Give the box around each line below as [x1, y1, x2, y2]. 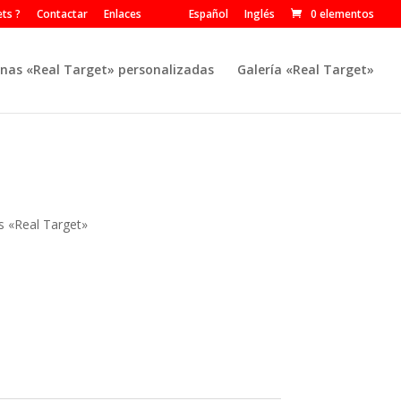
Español [189, 6, 228, 21]
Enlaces [104, 6, 141, 21]
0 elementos [311, 6, 374, 21]
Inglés [244, 6, 275, 21]
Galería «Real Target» [237, 61, 374, 78]
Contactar [37, 6, 88, 21]
